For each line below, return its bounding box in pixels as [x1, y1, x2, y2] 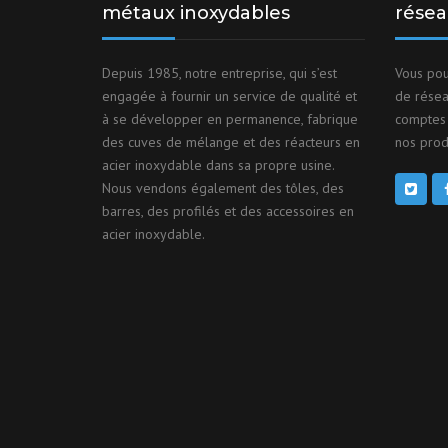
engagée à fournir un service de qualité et [102, 86, 357, 105]
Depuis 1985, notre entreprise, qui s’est [102, 63, 337, 82]
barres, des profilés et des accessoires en [102, 201, 354, 220]
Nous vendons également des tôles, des [102, 178, 344, 197]
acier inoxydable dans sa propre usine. [102, 155, 334, 174]
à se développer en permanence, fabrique [102, 109, 358, 128]
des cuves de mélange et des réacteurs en [102, 132, 360, 151]
